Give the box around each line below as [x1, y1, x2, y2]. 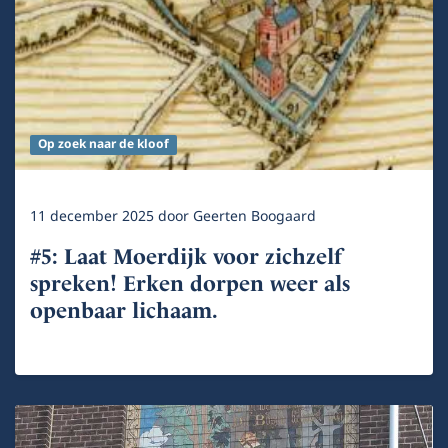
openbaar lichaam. [30, 298, 218, 324]
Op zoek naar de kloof [37, 135, 169, 155]
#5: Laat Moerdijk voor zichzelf [30, 244, 342, 270]
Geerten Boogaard [193, 205, 316, 229]
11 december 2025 [30, 205, 158, 229]
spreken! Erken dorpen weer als [30, 271, 350, 297]
